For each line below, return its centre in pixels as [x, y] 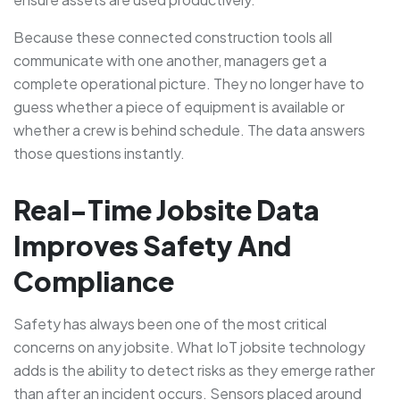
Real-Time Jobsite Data [167, 209]
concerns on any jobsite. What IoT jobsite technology [189, 346]
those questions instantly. [99, 153]
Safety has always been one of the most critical [170, 323]
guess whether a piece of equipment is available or [179, 106]
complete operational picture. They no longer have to [189, 83]
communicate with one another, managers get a [170, 60]
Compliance [94, 281]
